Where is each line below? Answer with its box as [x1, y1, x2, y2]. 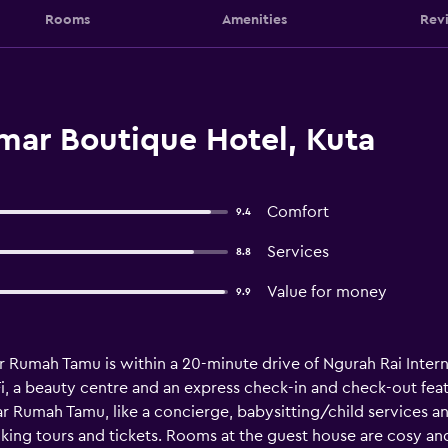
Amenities [222, 12, 287, 27]
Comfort [266, 204, 329, 220]
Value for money [266, 284, 387, 300]
